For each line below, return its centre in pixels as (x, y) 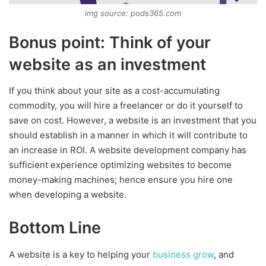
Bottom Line (55, 228)
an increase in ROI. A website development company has (128, 150)
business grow (183, 254)
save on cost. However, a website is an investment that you (133, 121)
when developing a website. (68, 195)
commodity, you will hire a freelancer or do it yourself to (126, 106)
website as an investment (107, 64)
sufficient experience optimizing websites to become (120, 165)
